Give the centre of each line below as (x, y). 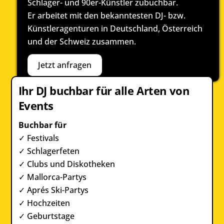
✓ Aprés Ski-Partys (53, 190)
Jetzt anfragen (64, 65)
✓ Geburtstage (46, 216)
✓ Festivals (38, 138)
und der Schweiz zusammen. (81, 42)
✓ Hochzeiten (44, 203)
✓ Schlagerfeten (49, 151)
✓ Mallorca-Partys (52, 177)
